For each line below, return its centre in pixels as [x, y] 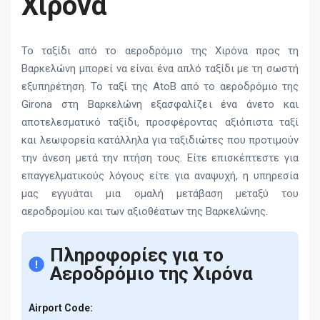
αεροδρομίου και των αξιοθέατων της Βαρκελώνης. [145, 211]
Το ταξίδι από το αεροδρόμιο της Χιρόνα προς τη [160, 51]
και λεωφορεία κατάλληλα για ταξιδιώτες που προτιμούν [160, 140]
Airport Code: [61, 308]
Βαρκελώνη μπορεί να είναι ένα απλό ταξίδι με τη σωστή [160, 69]
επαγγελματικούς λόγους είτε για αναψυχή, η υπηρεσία [160, 176]
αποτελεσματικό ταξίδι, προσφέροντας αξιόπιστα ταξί [160, 122]
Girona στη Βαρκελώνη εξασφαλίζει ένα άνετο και [160, 104]
